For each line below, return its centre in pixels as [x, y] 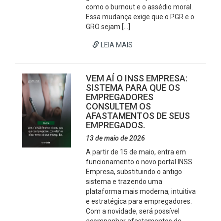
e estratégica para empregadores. [139, 201]
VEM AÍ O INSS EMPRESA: [137, 78]
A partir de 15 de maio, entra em [136, 152]
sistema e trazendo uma [124, 182]
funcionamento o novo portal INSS [139, 162]
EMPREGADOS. [116, 125]
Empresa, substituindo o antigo [134, 172]
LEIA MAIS [116, 45]
